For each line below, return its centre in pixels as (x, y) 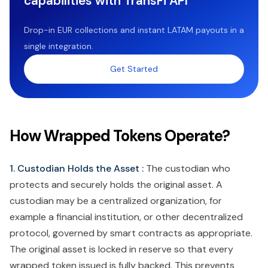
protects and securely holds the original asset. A (116, 185)
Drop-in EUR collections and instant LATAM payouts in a (134, 30)
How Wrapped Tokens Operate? (120, 136)
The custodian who (188, 169)
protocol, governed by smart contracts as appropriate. (131, 233)
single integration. (59, 46)
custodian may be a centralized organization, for (116, 201)
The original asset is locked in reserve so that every (121, 249)
